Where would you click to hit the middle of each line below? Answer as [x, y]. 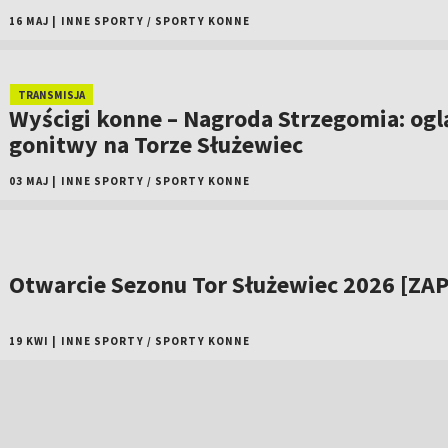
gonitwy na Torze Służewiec [155, 144]
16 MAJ [29, 21]
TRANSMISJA [51, 94]
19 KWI [29, 341]
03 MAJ [29, 181]
